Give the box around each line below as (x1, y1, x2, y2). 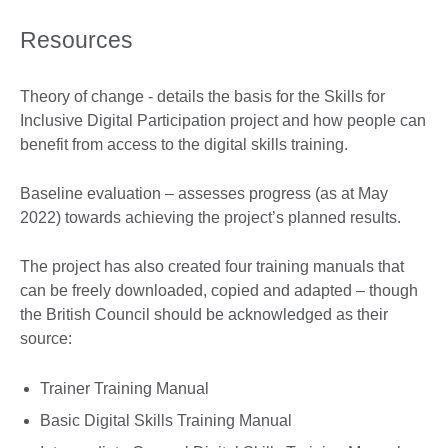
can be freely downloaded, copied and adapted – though (20, 281, 418, 299)
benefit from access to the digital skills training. (20, 135, 348, 153)
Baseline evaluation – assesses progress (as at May (20, 184, 388, 202)
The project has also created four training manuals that (20, 257, 404, 275)
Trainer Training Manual (40, 380, 209, 398)
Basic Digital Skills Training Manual (40, 412, 296, 430)
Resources (20, 26, 133, 53)
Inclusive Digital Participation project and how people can (20, 111, 426, 129)
